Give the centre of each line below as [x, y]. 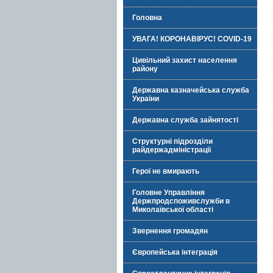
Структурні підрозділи [172, 141]
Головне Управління [168, 193]
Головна [147, 18]
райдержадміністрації [172, 150]
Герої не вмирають [166, 171]
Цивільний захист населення [185, 60]
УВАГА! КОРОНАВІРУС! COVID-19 [192, 39]
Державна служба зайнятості [185, 120]
